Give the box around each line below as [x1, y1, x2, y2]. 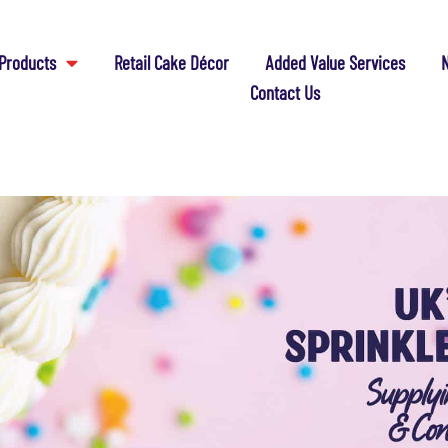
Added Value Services [265, 50, 406, 74]
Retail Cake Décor [114, 50, 230, 74]
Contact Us [249, 80, 320, 104]
